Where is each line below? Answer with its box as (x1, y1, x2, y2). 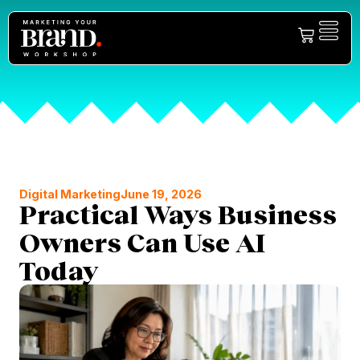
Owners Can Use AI (19, 227, 266, 258)
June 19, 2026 (121, 187, 202, 201)
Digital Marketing (19, 187, 121, 201)
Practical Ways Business (19, 198, 337, 230)
